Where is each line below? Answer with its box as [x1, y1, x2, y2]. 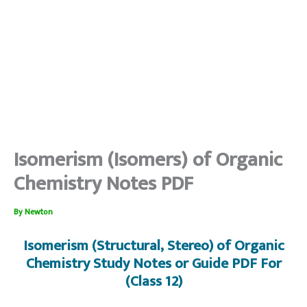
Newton [25, 205, 53, 219]
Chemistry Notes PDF [14, 167, 193, 201]
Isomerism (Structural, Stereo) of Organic [23, 234, 284, 258]
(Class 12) [125, 269, 182, 294]
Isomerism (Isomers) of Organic [14, 143, 282, 177]
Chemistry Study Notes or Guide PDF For [25, 251, 282, 276]
